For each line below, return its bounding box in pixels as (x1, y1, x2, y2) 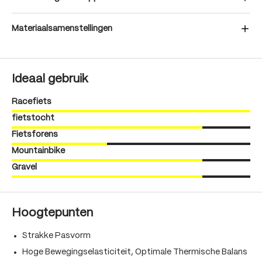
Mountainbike (12, 147, 65, 155)
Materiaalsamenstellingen (12, 25, 112, 33)
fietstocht (12, 114, 54, 122)
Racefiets (12, 98, 51, 106)
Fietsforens (12, 130, 58, 139)
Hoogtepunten (12, 208, 93, 219)
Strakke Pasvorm (22, 232, 91, 240)
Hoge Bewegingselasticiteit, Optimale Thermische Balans (22, 248, 247, 256)
